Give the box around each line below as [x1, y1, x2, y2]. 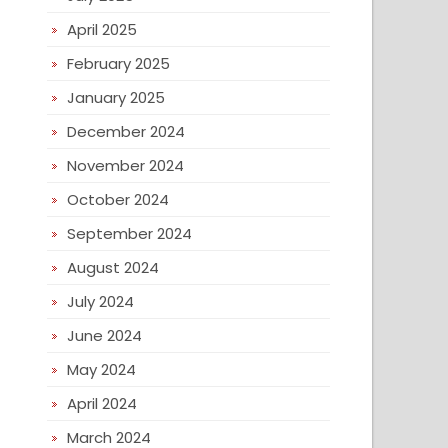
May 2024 [67, 359, 137, 380]
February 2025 [67, 53, 171, 74]
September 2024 [67, 223, 193, 244]
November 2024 [67, 155, 185, 176]
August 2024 [67, 257, 160, 278]
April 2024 [67, 393, 138, 414]
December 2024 [67, 121, 186, 142]
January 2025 [67, 87, 166, 108]
